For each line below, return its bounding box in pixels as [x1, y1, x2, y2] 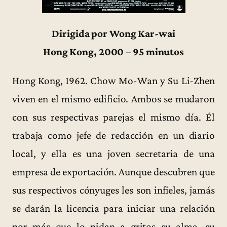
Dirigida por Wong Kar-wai [52, 27, 175, 40]
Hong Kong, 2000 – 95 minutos [43, 45, 184, 58]
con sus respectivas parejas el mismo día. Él [12, 110, 215, 123]
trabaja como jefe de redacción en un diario [12, 129, 215, 141]
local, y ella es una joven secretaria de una [12, 147, 215, 160]
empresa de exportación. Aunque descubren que [12, 165, 215, 178]
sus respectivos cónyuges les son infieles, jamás [12, 183, 215, 196]
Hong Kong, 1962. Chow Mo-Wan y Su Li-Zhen [12, 74, 215, 87]
